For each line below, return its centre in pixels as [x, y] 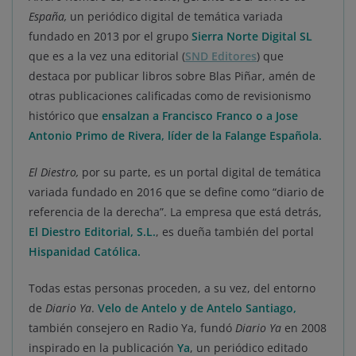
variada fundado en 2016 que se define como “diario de [176, 192]
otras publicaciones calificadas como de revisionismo [170, 95]
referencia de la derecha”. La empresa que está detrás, [175, 211]
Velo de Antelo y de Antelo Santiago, [197, 308]
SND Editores [221, 56]
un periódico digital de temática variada [176, 16]
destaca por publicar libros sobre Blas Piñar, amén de [172, 75]
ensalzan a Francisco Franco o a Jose [200, 115]
